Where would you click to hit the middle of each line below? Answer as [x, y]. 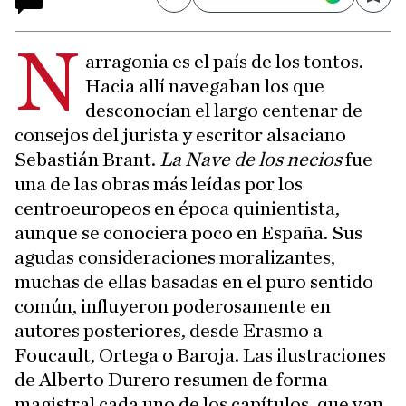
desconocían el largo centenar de [224, 111]
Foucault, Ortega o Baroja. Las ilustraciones [200, 356]
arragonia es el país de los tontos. [225, 62]
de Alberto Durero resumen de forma [171, 380]
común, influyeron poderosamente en [173, 307]
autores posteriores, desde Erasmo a [169, 331]
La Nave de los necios [251, 160]
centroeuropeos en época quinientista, [177, 209]
